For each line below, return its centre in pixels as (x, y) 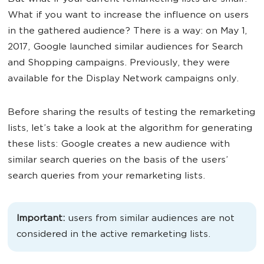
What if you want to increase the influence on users (128, 16)
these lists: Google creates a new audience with (119, 145)
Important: (41, 219)
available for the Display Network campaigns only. (123, 79)
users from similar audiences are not (151, 219)
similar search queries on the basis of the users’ (118, 161)
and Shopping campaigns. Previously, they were (119, 63)
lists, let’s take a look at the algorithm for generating (130, 129)
